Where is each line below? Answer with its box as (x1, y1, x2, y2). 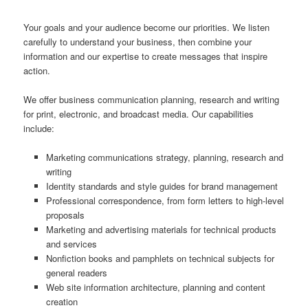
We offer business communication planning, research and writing (23, 92, 280, 106)
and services (45, 236, 97, 250)
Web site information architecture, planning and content (45, 280, 265, 294)
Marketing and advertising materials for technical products (45, 222, 276, 236)
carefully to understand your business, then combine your (23, 34, 252, 48)
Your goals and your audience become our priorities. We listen (23, 20, 270, 34)
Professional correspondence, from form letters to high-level (45, 193, 284, 207)
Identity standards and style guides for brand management (45, 179, 278, 192)
